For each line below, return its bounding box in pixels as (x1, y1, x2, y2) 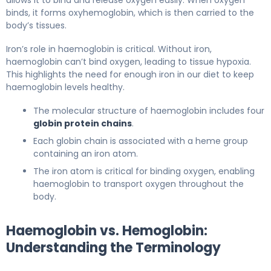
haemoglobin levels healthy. (6, 80, 125, 93)
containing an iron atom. (33, 147, 138, 160)
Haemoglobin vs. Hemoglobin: (6, 221, 207, 240)
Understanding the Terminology (6, 238, 221, 257)
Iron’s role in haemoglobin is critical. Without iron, (6, 42, 212, 55)
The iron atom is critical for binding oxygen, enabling (33, 165, 255, 177)
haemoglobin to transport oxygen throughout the (33, 177, 244, 190)
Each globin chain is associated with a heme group (33, 134, 248, 147)
